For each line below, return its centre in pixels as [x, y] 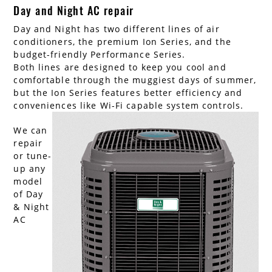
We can [31, 131]
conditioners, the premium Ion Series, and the [122, 42]
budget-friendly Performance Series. [100, 55]
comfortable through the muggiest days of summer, [135, 80]
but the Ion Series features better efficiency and [128, 93]
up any [30, 169]
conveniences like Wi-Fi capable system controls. [129, 106]
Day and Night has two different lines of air [117, 29]
